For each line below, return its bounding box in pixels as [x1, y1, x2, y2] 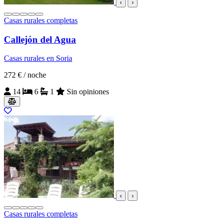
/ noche [24, 71, 46, 80]
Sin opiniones [67, 87, 109, 96]
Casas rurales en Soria [4, 54, 72, 63]
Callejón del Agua [4, 34, 76, 45]
